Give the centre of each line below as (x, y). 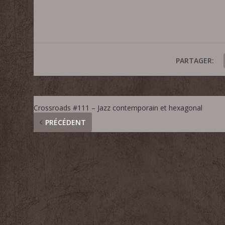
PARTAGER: (195, 61)
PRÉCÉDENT (66, 123)
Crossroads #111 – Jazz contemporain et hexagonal (118, 108)
